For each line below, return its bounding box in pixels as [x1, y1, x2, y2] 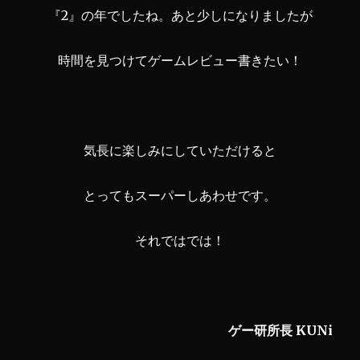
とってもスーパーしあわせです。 [84, 186, 276, 203]
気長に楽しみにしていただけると [84, 141, 276, 158]
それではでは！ [135, 231, 225, 248]
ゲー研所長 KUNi [227, 321, 333, 338]
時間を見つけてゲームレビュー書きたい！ [58, 51, 302, 68]
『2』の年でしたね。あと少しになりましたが [47, 6, 313, 23]
